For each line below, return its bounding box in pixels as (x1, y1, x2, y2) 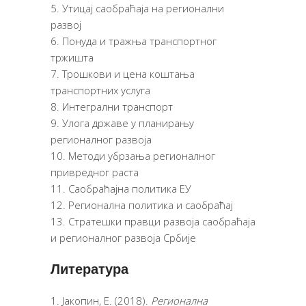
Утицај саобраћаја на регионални (62, 1, 224, 16)
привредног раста (51, 165, 139, 180)
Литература (51, 260, 128, 279)
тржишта (51, 51, 94, 65)
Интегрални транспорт (62, 100, 173, 114)
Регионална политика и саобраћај (68, 198, 233, 212)
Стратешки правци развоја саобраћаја (68, 214, 255, 229)
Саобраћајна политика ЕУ (68, 182, 191, 196)
